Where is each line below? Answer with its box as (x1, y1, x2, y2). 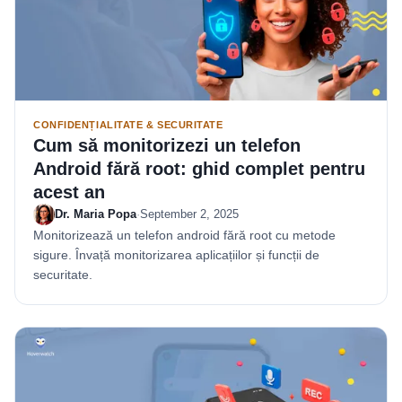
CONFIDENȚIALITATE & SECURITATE (33, 119, 223, 131)
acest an (33, 182, 105, 203)
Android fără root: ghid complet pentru (33, 159, 365, 179)
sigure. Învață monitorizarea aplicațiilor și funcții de (33, 248, 319, 263)
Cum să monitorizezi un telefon (33, 135, 301, 156)
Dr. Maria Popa (55, 207, 136, 222)
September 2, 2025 (140, 207, 239, 222)
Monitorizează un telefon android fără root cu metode (33, 228, 336, 243)
